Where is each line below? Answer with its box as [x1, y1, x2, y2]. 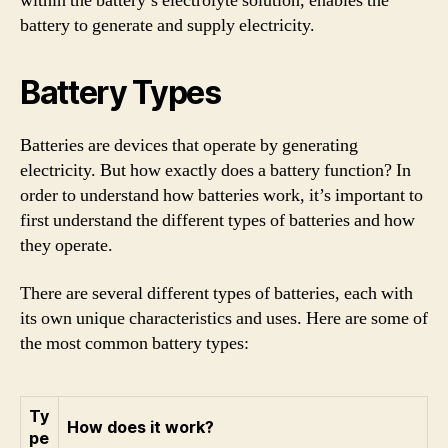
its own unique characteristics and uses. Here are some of [20, 306, 428, 330]
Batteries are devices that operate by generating [20, 134, 358, 157]
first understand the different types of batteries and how [20, 209, 415, 232]
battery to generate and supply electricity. [20, 14, 315, 37]
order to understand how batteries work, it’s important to [20, 184, 423, 207]
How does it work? [67, 416, 214, 437]
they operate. [20, 234, 113, 257]
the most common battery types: [20, 331, 249, 355]
